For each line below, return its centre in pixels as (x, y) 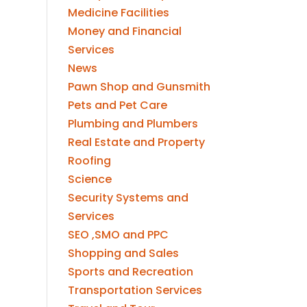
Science (89, 179)
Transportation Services (135, 290)
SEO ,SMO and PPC (118, 234)
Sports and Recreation (130, 271)
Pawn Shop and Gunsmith (139, 86)
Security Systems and (128, 197)
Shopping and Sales (123, 253)
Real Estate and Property (136, 142)
